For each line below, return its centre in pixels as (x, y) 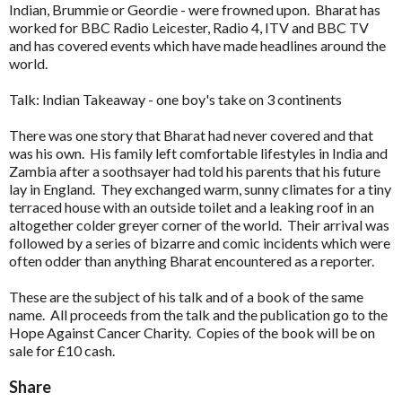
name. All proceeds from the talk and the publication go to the (198, 315)
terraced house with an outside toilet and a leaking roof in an (192, 207)
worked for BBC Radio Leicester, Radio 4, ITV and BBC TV (189, 27)
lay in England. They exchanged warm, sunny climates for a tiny (200, 189)
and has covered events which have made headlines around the (197, 45)
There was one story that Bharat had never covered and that (191, 135)
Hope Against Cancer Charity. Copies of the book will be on (192, 332)
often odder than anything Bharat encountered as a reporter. (194, 261)
